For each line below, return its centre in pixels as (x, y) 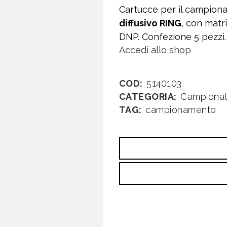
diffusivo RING (150, 23)
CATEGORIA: (149, 97)
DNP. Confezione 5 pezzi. (172, 37)
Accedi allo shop (155, 50)
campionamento (181, 110)
